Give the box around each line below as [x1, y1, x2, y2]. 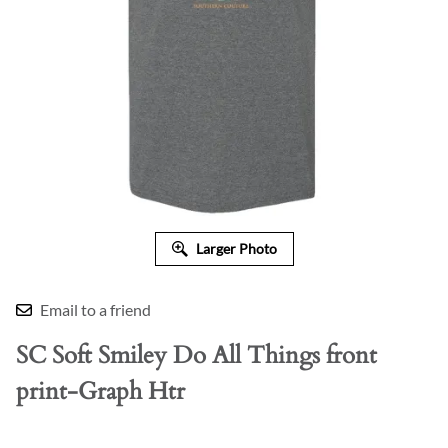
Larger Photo [195, 240, 277, 258]
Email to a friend [40, 300, 151, 320]
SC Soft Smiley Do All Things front [16, 339, 377, 373]
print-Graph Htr [16, 375, 185, 409]
